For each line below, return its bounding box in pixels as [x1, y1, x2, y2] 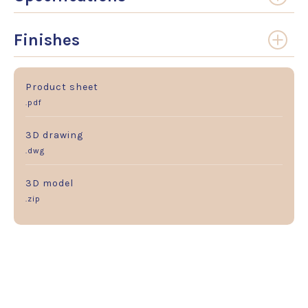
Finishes [14, 30, 80, 50]
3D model [25, 177, 74, 190]
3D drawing [25, 129, 83, 142]
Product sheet [25, 81, 98, 93]
